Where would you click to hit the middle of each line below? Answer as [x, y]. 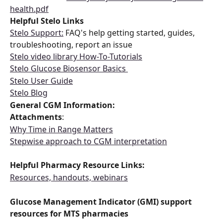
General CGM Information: [63, 105]
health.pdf [29, 9]
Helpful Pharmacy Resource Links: [78, 165]
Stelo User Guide [41, 81]
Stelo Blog [29, 93]
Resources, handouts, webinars [69, 177]
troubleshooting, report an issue [72, 45]
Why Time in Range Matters [61, 129]
